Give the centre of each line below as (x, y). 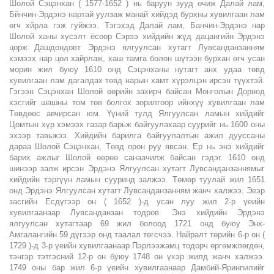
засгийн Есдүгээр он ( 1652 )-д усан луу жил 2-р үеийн (137, 201)
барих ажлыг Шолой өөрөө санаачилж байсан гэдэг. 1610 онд (137, 157)
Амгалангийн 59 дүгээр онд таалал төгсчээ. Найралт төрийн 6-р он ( (137, 234)
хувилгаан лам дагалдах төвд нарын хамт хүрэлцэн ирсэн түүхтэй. (137, 80)
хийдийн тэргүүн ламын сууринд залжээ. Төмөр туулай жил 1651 (137, 179)
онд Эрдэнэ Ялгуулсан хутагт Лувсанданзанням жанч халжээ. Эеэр (137, 190)
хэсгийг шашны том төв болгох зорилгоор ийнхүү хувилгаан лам (137, 102)
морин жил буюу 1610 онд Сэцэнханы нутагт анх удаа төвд (137, 69)
